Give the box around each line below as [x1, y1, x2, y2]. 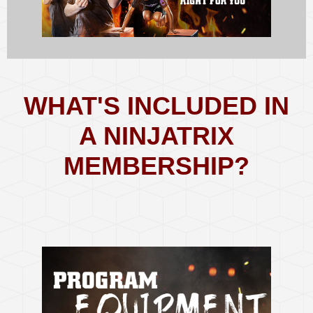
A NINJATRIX [79, 121, 234, 150]
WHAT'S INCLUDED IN [24, 91, 289, 120]
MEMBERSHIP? [64, 151, 249, 180]
